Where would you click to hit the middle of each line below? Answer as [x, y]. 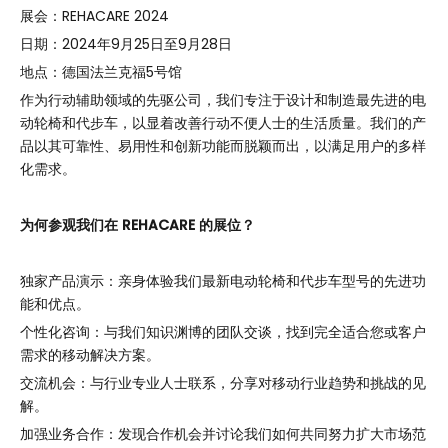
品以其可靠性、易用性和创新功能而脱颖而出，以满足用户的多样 [223, 146]
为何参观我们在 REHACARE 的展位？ [137, 225]
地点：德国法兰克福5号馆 [101, 72]
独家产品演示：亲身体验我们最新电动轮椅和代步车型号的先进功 [223, 281]
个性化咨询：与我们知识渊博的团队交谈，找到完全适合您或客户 [223, 332]
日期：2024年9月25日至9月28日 [126, 44]
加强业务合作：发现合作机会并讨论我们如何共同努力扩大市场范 [223, 434]
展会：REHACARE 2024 [94, 16]
